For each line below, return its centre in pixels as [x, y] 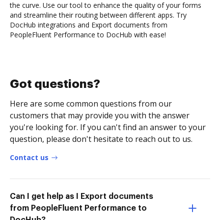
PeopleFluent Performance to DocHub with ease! [88, 34]
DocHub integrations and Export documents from [89, 25]
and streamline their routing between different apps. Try [98, 15]
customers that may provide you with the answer [100, 115]
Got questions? [55, 84]
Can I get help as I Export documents [82, 196]
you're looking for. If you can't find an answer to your [108, 127]
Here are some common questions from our [91, 103]
